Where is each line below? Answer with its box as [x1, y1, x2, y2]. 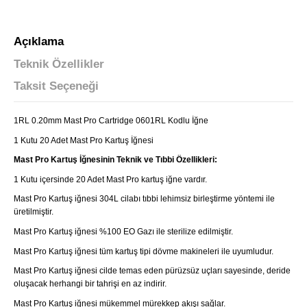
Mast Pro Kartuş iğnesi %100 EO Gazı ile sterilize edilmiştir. [14, 227, 234, 237]
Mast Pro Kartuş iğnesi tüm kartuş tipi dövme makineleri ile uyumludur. [14, 246, 276, 256]
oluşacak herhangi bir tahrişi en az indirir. [14, 279, 167, 289]
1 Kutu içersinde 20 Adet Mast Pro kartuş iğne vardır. [14, 174, 210, 184]
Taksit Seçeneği [14, 79, 99, 93]
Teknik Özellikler [14, 57, 105, 71]
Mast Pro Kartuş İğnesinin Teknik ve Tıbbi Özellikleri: [14, 155, 218, 165]
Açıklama [14, 35, 64, 49]
